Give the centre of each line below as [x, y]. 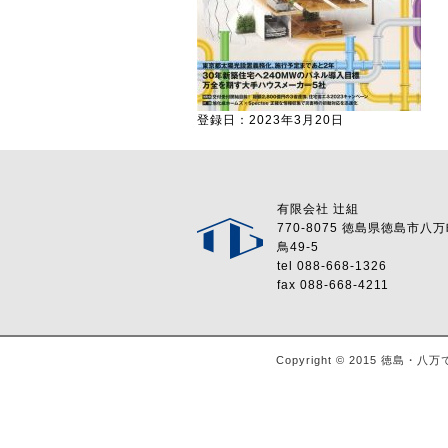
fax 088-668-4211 [333, 285]
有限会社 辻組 [318, 209]
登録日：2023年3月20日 [270, 120]
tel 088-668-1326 [332, 266]
